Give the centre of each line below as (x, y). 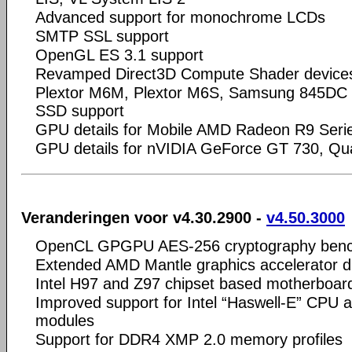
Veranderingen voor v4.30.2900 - (144, 217)
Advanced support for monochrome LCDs (180, 17)
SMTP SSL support (102, 36)
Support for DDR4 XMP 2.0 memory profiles (189, 339)
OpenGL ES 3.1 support (119, 55)
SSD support (80, 111)
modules (65, 320)
